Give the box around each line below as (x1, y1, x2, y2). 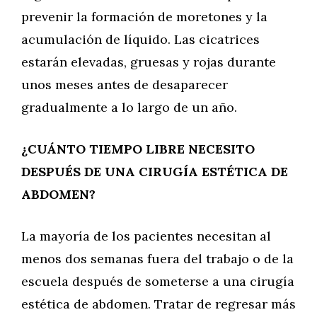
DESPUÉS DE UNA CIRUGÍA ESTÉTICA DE (21, 163, 288, 180)
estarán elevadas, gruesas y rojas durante (21, 54, 276, 70)
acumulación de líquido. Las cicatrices (21, 31, 260, 47)
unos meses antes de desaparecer (21, 76, 228, 93)
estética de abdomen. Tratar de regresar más (21, 296, 296, 312)
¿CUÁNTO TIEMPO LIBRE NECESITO (21, 141, 255, 157)
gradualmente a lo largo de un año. (21, 99, 237, 115)
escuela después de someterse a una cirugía (21, 273, 294, 289)
